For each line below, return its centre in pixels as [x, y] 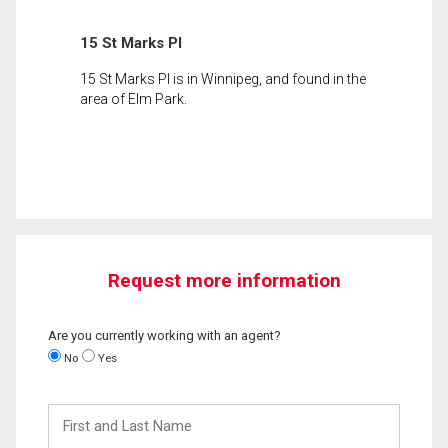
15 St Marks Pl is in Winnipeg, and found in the [223, 78]
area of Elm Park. [133, 98]
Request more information [224, 280]
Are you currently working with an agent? [164, 335]
